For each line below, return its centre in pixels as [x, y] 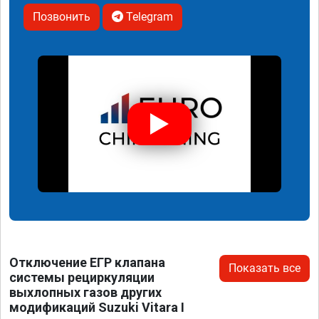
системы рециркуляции [82, 278]
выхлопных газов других [85, 293]
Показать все [265, 268]
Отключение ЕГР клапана [87, 263]
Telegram [148, 16]
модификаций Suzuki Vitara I [97, 308]
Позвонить [62, 16]
